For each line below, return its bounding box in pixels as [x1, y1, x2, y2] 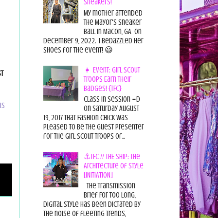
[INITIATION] [83, 170, 113, 180]
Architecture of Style [83, 161, 144, 170]
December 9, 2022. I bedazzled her [43, 36, 144, 45]
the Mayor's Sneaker [83, 18, 142, 27]
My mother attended [83, 8, 143, 18]
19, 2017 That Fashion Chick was [43, 113, 128, 123]
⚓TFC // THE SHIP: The [83, 152, 140, 161]
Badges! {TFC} [83, 84, 122, 93]
